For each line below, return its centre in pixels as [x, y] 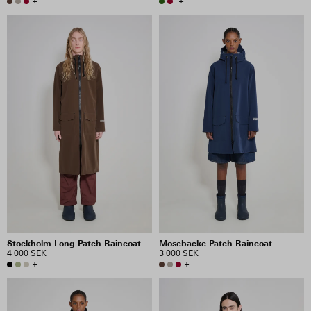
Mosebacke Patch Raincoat [216, 243]
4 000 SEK [27, 253]
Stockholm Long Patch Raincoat [74, 243]
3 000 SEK [179, 253]
